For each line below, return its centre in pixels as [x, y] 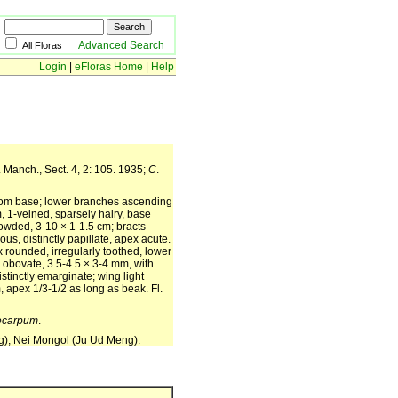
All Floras [50, 45]
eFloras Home [109, 67]
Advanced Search [121, 45]
